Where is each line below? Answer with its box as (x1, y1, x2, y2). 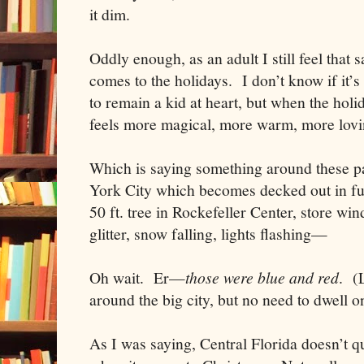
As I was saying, (89, 332, 200, 355)
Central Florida (200, 332, 297, 355)
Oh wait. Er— (89, 266, 185, 289)
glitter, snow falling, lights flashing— (89, 223, 327, 245)
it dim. (89, 3, 136, 26)
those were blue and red (185, 266, 339, 288)
